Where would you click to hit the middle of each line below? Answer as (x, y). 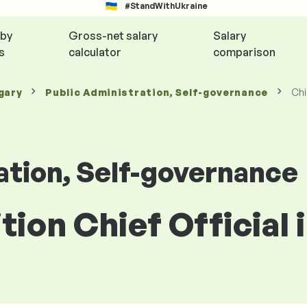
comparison (245, 52)
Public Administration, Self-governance (157, 92)
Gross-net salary (113, 36)
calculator (95, 52)
